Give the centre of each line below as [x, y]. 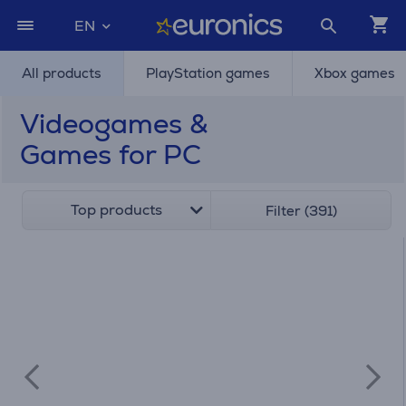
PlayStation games [208, 73]
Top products [117, 210]
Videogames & [114, 124]
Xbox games [355, 73]
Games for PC [111, 155]
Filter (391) [301, 211]
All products [62, 73]
